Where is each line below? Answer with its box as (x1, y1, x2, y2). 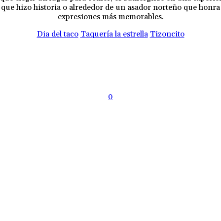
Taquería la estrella (80, 29, 148, 39)
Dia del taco (37, 29, 78, 39)
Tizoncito (149, 29, 184, 39)
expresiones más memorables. (57, 11, 164, 22)
